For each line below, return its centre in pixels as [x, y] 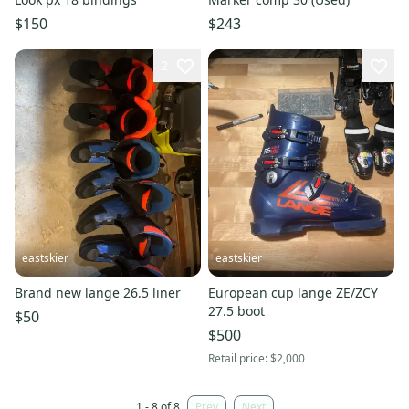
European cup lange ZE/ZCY [293, 293]
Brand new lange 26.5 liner [98, 293]
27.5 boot [236, 311]
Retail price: [239, 359]
